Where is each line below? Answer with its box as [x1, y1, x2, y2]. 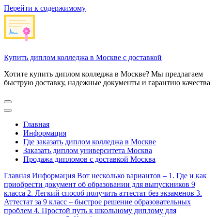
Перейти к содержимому [4, 4, 86, 12]
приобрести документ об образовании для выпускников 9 [4, 180, 195, 188]
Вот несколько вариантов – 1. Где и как [77, 171, 207, 180]
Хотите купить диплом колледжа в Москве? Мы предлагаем [4, 70, 203, 78]
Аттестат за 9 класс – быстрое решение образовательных [4, 198, 191, 206]
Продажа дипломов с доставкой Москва [23, 155, 155, 163]
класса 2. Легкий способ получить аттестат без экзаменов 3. [4, 189, 202, 197]
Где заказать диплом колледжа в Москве [23, 138, 156, 146]
